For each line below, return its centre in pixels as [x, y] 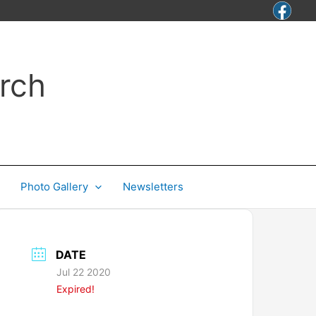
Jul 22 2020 [84, 272]
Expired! [76, 289]
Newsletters [153, 187]
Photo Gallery [54, 187]
